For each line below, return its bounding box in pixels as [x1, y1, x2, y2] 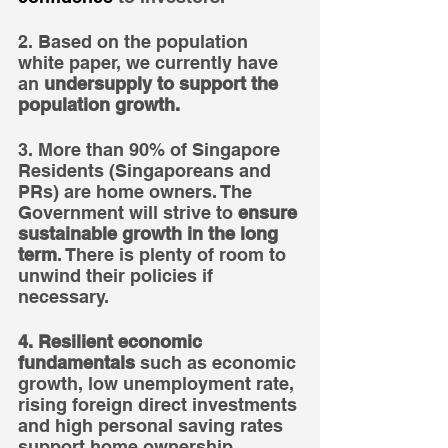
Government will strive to [18, 201, 238, 223]
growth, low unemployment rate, [18, 372, 299, 394]
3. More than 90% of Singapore [18, 138, 285, 160]
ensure [238, 201, 302, 223]
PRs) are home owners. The [18, 180, 257, 202]
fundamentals [18, 351, 135, 373]
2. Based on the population [18, 30, 253, 52]
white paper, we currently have [18, 51, 283, 73]
